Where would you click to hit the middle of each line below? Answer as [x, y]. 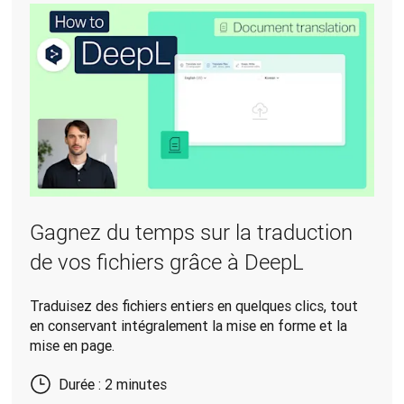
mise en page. [73, 346]
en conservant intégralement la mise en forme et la [189, 326]
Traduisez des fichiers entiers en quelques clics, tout [194, 306]
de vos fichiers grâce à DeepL [167, 263]
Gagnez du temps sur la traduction [192, 233]
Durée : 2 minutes [113, 385]
